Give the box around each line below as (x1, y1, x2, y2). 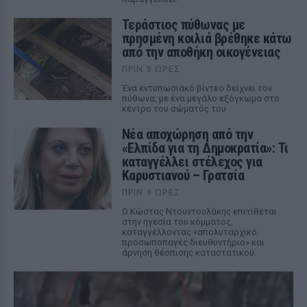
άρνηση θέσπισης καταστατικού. (121, 247, 256, 258)
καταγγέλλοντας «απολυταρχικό (121, 227, 257, 237)
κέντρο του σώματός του (121, 103, 226, 114)
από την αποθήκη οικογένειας (121, 44, 281, 60)
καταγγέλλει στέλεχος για (121, 153, 262, 170)
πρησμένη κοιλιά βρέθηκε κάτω (121, 30, 292, 47)
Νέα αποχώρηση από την (121, 126, 254, 143)
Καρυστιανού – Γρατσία (121, 167, 245, 184)
